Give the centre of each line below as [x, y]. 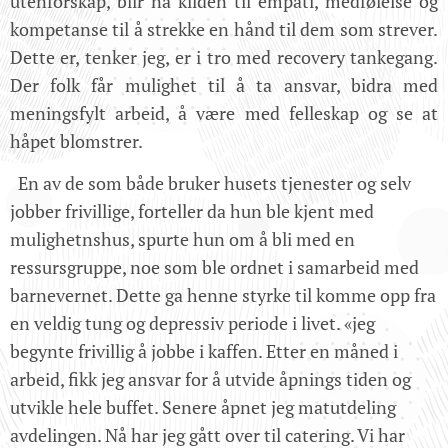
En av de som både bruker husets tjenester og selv [210, 183]
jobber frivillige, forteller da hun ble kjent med [192, 211]
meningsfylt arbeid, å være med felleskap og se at [224, 113]
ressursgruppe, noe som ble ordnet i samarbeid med [214, 267]
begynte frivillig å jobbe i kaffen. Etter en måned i [204, 351]
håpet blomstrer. [76, 141]
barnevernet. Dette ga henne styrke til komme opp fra [223, 295]
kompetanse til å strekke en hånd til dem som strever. [224, 29]
